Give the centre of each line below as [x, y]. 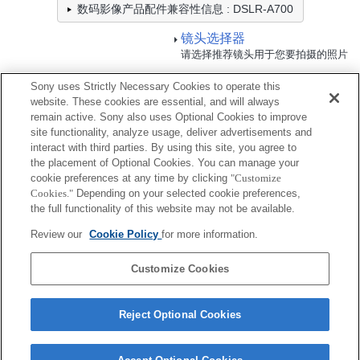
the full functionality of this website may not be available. [163, 209]
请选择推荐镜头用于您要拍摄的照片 [264, 54]
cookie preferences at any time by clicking [131, 178]
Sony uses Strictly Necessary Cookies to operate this [156, 86]
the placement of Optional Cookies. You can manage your [165, 163]
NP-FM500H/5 [119, 266]
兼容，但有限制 [313, 156]
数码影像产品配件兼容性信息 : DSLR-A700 [185, 8]
